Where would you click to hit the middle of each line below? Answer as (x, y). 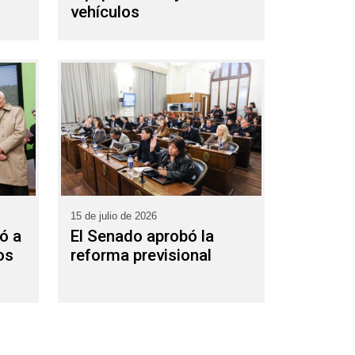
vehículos (105, 11)
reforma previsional (141, 255)
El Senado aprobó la (142, 236)
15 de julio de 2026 (114, 216)
